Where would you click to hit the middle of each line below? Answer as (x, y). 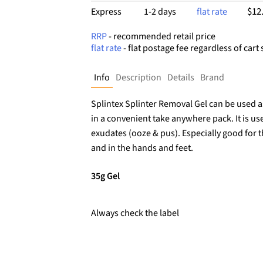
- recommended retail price (161, 37)
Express (106, 12)
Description (138, 78)
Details (181, 78)
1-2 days (160, 12)
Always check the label (135, 213)
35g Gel (105, 176)
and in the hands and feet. (142, 148)
